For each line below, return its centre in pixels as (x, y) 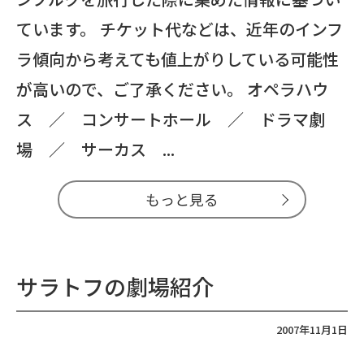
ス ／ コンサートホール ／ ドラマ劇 (171, 119)
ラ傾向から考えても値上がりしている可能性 (178, 59)
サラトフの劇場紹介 (115, 286)
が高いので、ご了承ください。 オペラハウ (172, 89)
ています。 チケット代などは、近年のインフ (180, 29)
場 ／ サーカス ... (95, 149)
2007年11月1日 (312, 329)
